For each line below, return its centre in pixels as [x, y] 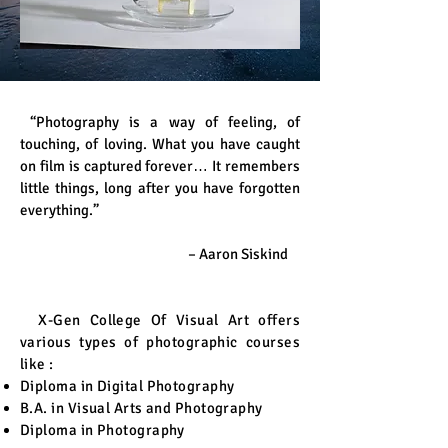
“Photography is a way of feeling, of [160, 122]
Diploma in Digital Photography [127, 386]
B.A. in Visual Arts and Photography [141, 408]
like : [39, 364]
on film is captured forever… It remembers [160, 166]
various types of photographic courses [160, 342]
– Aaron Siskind [154, 254]
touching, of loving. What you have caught [160, 144]
